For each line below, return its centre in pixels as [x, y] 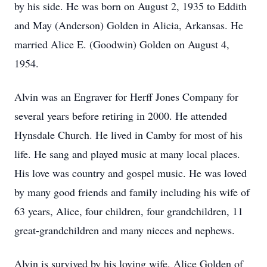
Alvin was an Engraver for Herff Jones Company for [126, 97]
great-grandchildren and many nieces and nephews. [125, 230]
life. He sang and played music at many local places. [127, 154]
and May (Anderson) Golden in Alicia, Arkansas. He [129, 25]
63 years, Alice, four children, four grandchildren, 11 [129, 211]
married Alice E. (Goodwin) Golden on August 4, [122, 44]
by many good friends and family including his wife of [132, 192]
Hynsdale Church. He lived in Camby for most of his [128, 135]
